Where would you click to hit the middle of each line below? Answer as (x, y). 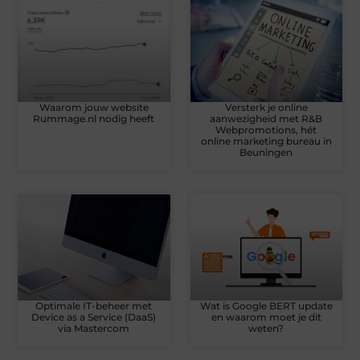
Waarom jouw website (94, 107)
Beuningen (266, 152)
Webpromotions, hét (266, 129)
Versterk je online (266, 107)
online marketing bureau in (266, 141)
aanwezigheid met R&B (266, 118)
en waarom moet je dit (266, 317)
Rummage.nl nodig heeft (94, 118)
